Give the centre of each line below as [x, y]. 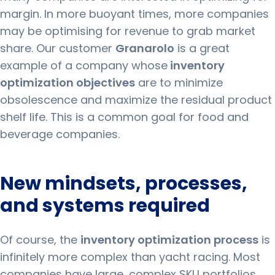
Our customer [76, 48]
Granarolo [145, 48]
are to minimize [179, 83]
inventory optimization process [169, 240]
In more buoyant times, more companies [157, 14]
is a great [202, 48]
